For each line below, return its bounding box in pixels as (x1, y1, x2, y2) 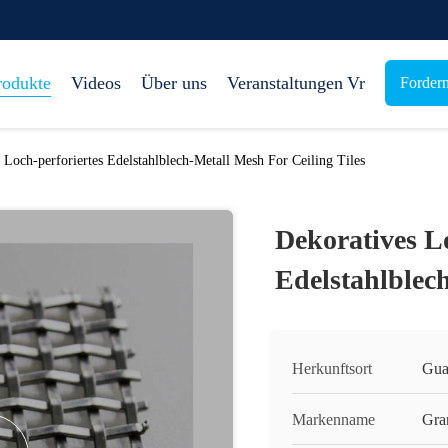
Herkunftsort (292, 360, 372, 377)
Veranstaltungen (227, 73, 343, 93)
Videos (71, 73, 121, 93)
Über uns (141, 73, 207, 93)
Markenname (292, 411, 375, 428)
